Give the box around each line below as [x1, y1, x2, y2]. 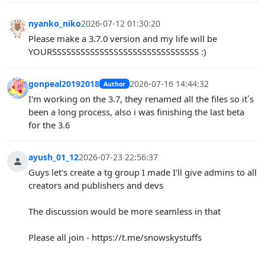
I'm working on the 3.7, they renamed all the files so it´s [28, 93, 254, 105]
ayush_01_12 [28, 151, 79, 163]
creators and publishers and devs [28, 179, 163, 192]
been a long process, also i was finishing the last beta [28, 106, 244, 118]
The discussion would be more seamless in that [28, 205, 221, 218]
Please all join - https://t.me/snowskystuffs [28, 231, 202, 244]
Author [103, 79, 125, 88]
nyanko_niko [28, 18, 81, 30]
